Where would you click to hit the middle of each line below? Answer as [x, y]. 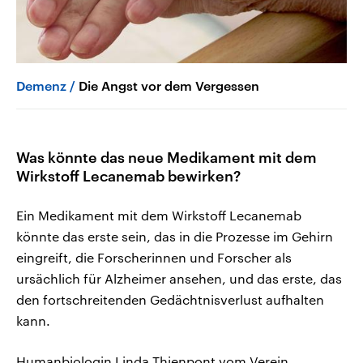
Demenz [41, 85]
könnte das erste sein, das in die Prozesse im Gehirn [175, 236]
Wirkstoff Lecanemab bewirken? [128, 175]
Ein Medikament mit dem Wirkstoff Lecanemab [159, 215]
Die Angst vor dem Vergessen [169, 85]
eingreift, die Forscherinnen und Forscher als [154, 257]
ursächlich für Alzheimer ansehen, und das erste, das [179, 278]
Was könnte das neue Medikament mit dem [167, 157]
